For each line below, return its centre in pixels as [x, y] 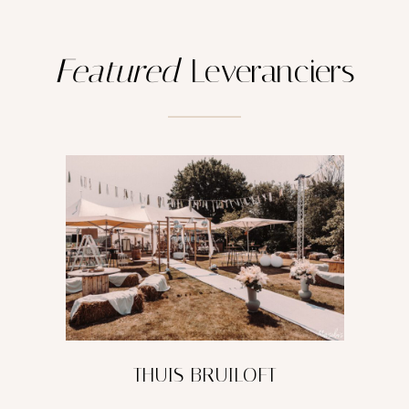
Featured [117, 71]
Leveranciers [267, 71]
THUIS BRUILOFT [204, 375]
